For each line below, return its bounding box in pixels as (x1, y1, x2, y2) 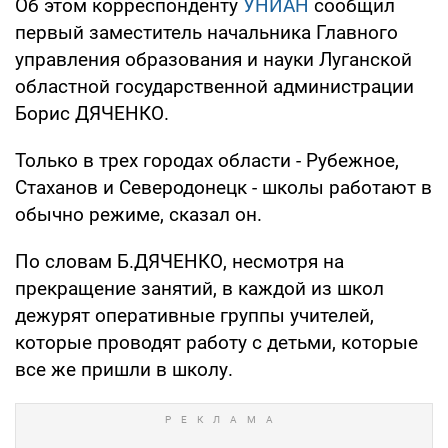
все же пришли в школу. (15, 357, 233, 381)
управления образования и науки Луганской (15, 47, 412, 71)
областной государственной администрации (15, 74, 414, 98)
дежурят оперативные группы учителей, (15, 303, 374, 327)
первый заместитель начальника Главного (15, 20, 398, 44)
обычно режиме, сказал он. (15, 202, 262, 226)
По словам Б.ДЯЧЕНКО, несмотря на (15, 249, 344, 273)
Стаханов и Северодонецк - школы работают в (15, 175, 432, 199)
